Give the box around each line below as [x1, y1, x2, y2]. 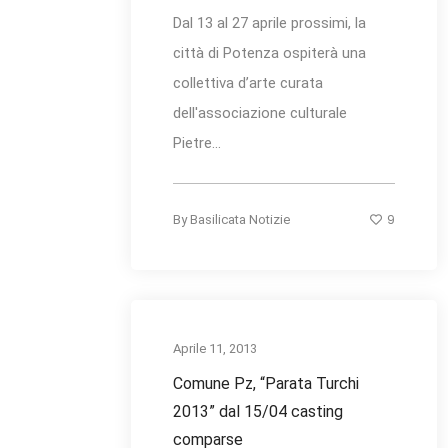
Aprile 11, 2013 [173, 341, 257, 357]
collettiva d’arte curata [173, 74, 323, 93]
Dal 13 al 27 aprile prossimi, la [173, 14, 366, 33]
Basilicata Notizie [190, 212, 290, 228]
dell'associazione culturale [173, 104, 347, 123]
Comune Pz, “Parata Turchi [173, 374, 359, 394]
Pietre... [173, 134, 221, 153]
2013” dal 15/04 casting [173, 402, 343, 422]
